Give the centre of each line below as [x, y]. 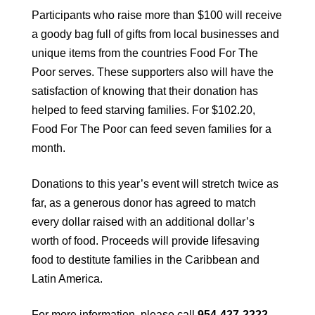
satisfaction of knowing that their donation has [145, 91]
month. [49, 148]
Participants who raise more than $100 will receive [157, 15]
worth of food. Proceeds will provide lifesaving [146, 241]
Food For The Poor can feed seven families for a [152, 129]
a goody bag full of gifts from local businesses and [155, 34]
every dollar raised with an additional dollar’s [143, 222]
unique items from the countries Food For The [145, 53]
